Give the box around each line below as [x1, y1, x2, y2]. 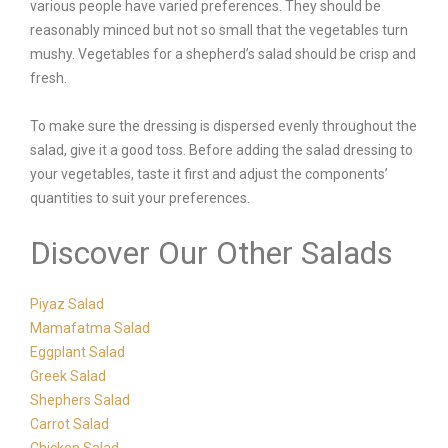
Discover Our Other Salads [30, 234, 393, 272]
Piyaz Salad [30, 296, 104, 312]
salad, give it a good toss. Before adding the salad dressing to [30, 142, 413, 158]
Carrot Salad [30, 416, 109, 432]
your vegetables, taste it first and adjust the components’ [30, 166, 388, 182]
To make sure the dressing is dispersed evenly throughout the [30, 118, 417, 134]
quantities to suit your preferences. [30, 190, 250, 206]
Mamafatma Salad [30, 320, 150, 336]
